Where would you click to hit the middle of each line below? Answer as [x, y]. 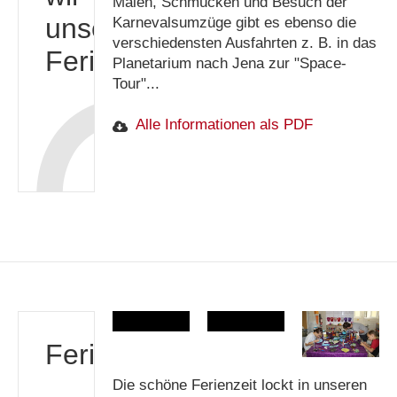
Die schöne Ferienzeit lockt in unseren [240, 385]
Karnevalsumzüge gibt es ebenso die [234, 22]
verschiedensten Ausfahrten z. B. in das [245, 43]
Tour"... [136, 83]
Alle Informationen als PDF [224, 125]
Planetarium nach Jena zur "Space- [230, 63]
